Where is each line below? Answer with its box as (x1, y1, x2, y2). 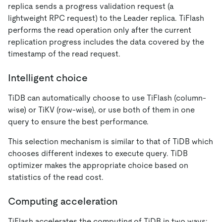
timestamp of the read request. (8, 49, 120, 58)
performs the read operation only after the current (8, 25, 191, 35)
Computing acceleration (8, 195, 117, 207)
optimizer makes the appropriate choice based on (8, 160, 188, 170)
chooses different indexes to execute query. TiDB (8, 148, 188, 158)
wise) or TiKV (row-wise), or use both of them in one (8, 105, 195, 114)
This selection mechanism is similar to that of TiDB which (8, 136, 213, 146)
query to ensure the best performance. (8, 116, 149, 126)
